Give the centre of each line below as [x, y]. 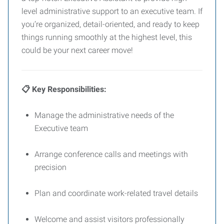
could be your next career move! [77, 50]
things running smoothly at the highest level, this [107, 37]
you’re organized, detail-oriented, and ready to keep [110, 24]
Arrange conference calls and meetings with [111, 154]
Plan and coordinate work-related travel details [116, 193]
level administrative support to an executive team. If [112, 11]
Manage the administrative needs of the [104, 115]
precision [50, 167]
